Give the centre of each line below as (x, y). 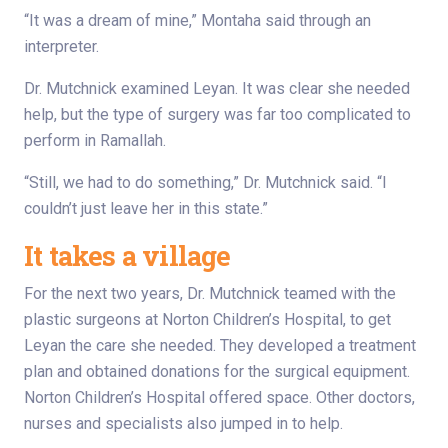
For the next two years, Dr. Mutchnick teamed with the (210, 293)
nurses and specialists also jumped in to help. (183, 423)
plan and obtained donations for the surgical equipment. (217, 371)
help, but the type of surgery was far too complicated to (217, 114)
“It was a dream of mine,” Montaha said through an (197, 20)
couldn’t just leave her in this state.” (146, 208)
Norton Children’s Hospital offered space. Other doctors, (219, 397)
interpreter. (61, 46)
